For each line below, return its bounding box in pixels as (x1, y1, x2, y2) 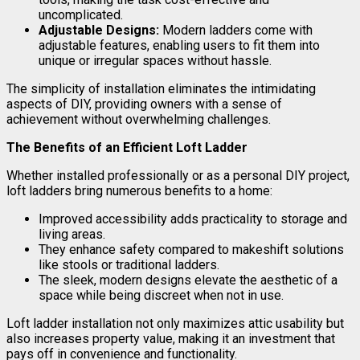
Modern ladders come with (159, 22, 313, 38)
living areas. (39, 226, 105, 242)
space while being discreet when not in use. (39, 287, 284, 303)
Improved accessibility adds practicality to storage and (39, 211, 347, 227)
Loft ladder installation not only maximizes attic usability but (6, 315, 344, 331)
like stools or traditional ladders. (39, 256, 219, 272)
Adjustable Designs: (39, 22, 159, 38)
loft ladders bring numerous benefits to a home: (6, 182, 272, 198)
